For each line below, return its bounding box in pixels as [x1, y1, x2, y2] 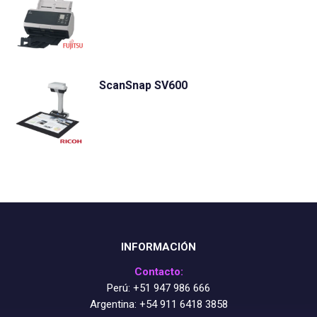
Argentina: [89, 298, 139, 311]
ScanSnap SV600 [99, 79, 188, 92]
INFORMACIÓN [121, 241, 196, 253]
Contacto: [134, 265, 183, 278]
